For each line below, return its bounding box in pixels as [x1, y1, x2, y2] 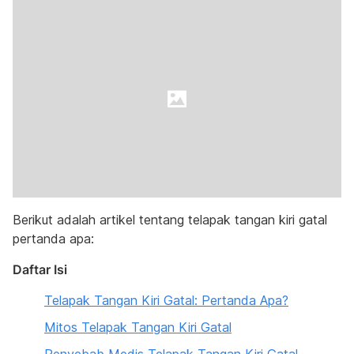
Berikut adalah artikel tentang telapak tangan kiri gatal [13, 212, 327, 228]
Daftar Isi [13, 262, 67, 277]
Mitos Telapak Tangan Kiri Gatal [44, 319, 232, 335]
